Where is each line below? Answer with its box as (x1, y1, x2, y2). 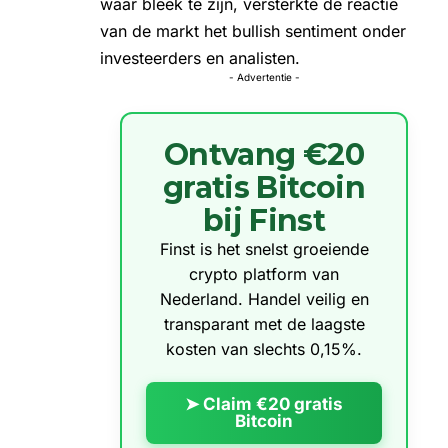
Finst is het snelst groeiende (159, 238, 369, 259)
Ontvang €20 (163, 135, 365, 173)
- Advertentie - (228, 70, 300, 83)
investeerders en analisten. (100, 47, 300, 68)
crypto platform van (189, 263, 339, 284)
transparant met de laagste (163, 313, 365, 334)
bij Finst (202, 201, 326, 239)
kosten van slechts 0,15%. (166, 338, 362, 359)
